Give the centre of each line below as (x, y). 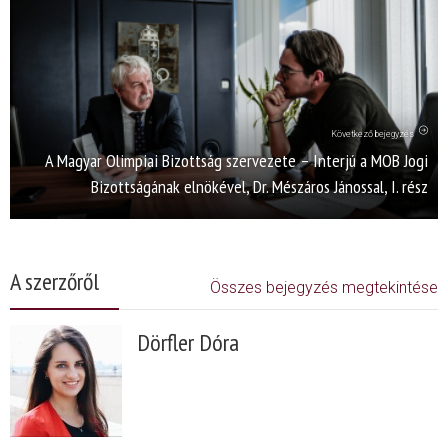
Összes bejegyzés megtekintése (324, 287)
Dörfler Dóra (188, 342)
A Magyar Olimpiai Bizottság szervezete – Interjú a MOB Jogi (236, 160)
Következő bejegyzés (372, 133)
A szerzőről (54, 281)
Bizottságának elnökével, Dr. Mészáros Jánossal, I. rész (259, 186)
